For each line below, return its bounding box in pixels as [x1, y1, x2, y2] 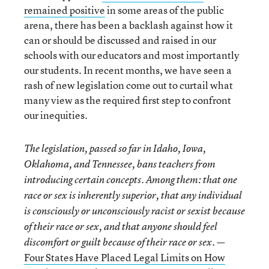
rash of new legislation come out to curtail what [24, 77, 233, 92]
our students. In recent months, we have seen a [24, 62, 232, 77]
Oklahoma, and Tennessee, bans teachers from [24, 157, 216, 171]
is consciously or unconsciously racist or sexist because [24, 204, 245, 217]
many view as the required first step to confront [24, 92, 231, 107]
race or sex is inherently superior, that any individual [24, 188, 242, 202]
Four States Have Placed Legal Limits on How [24, 250, 225, 264]
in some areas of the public [105, 2, 224, 17]
